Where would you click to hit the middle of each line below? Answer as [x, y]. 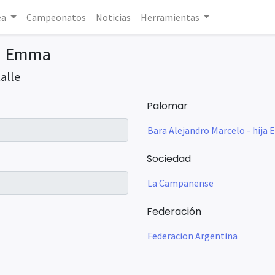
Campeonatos [56, 17]
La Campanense [180, 183]
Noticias [113, 17]
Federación [174, 211]
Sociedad [169, 159]
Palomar [167, 106]
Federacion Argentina [192, 236]
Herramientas [170, 17]
